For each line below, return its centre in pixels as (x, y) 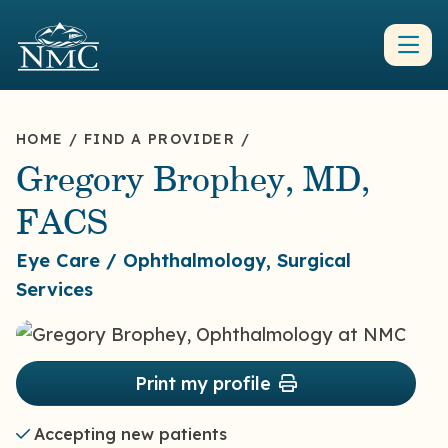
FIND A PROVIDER (159, 139)
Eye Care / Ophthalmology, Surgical (183, 260)
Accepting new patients (130, 433)
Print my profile (203, 383)
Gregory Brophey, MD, (193, 181)
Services (54, 289)
